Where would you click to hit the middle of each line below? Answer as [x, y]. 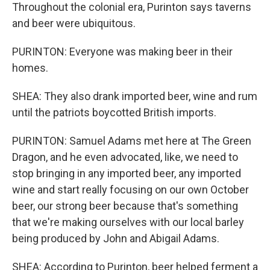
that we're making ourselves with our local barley [128, 222]
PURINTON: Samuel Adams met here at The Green [132, 141]
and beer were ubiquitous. [74, 23]
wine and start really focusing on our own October [130, 190]
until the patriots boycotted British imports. [114, 112]
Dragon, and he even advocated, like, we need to [125, 157]
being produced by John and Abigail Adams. [116, 238]
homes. [30, 68]
